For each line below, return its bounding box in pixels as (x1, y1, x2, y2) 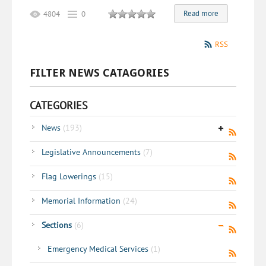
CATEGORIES (30, 99, 88, 113)
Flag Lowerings (42, 171, 99, 182)
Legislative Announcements (42, 147, 143, 158)
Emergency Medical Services (47, 243, 151, 255)
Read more (183, 8, 219, 19)
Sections (42, 220, 74, 231)
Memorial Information (42, 195, 123, 207)
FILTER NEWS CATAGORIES (30, 66, 169, 80)
